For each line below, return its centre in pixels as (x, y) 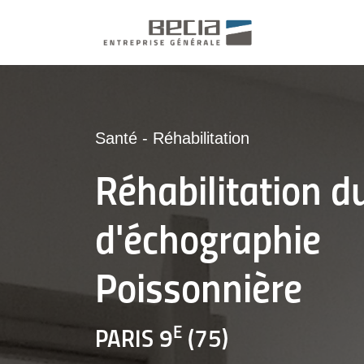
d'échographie (208, 243)
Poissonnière (199, 292)
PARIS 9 (134, 341)
